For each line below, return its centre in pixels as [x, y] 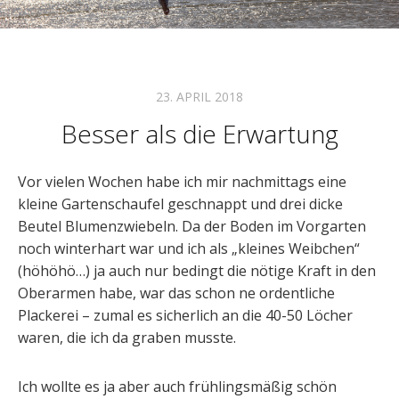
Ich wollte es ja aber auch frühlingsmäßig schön [177, 387]
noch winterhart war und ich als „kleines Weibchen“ [189, 249]
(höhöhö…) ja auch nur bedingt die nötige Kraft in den [197, 271]
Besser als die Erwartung [199, 134]
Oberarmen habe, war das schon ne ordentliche [176, 293]
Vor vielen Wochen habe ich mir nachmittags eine [182, 182]
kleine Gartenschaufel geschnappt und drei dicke [180, 204]
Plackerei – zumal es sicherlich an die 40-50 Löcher [185, 316]
